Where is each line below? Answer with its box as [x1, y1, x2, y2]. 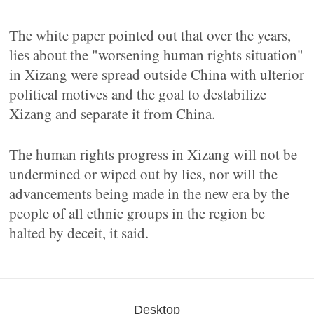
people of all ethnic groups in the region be [9, 203, 266, 223]
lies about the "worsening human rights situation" [9, 45, 304, 64]
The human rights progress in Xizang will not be [9, 144, 298, 164]
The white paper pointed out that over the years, [9, 25, 292, 45]
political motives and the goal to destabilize [9, 84, 267, 104]
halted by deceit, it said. [9, 223, 149, 243]
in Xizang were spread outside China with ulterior [9, 64, 305, 84]
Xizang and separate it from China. [9, 104, 216, 123]
